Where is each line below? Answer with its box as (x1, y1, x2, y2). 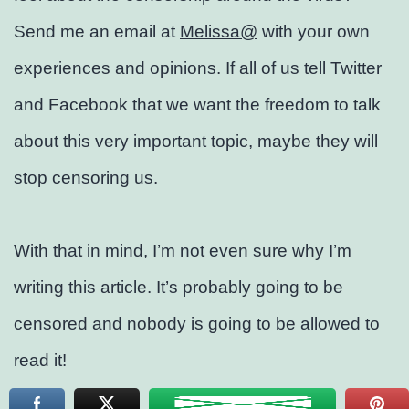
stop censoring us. (14, 167, 158, 187)
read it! (14, 350, 67, 370)
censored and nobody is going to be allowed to (14, 313, 380, 333)
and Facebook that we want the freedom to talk (14, 94, 381, 114)
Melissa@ (180, 21, 257, 41)
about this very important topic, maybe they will (14, 131, 378, 151)
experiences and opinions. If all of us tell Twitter (14, 58, 382, 78)
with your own (257, 21, 370, 41)
